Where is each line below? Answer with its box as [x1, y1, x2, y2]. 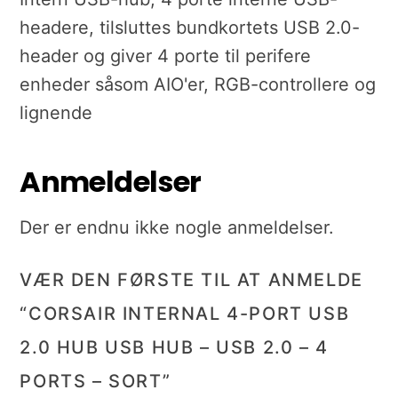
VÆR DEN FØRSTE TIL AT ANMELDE [20, 269, 363, 291]
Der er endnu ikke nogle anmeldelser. [20, 217, 335, 239]
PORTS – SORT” [20, 370, 171, 393]
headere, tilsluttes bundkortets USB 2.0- [20, 17, 361, 39]
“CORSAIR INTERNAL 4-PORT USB [20, 303, 350, 325]
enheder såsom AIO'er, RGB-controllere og [20, 74, 377, 96]
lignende [20, 102, 93, 124]
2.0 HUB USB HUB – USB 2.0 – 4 [20, 337, 329, 359]
